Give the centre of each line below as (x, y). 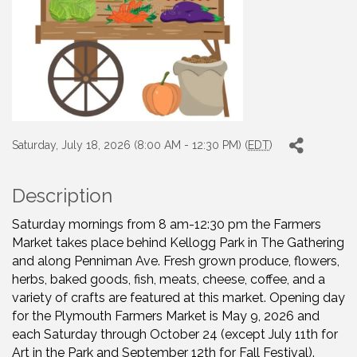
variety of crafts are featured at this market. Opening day (178, 298)
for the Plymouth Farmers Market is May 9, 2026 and (166, 316)
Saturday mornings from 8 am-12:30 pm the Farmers (167, 225)
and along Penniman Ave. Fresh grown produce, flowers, (176, 261)
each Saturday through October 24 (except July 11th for (175, 335)
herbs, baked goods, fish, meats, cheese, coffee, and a (169, 280)
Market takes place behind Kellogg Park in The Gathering (178, 243)
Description (62, 196)
